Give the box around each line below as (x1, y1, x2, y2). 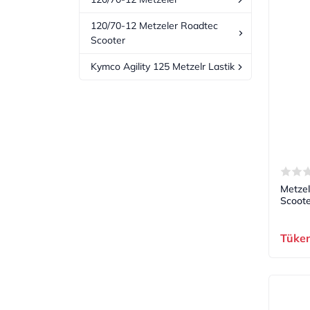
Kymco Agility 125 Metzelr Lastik (91, 60, 235, 73)
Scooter (91, 34, 125, 47)
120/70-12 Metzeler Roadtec (91, 19, 218, 33)
